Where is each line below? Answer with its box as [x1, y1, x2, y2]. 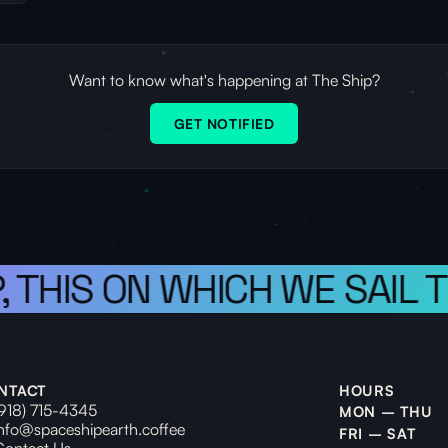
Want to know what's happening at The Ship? [68, 70, 380, 90]
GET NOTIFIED [173, 114, 275, 132]
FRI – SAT [339, 424, 416, 443]
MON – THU [339, 402, 433, 421]
